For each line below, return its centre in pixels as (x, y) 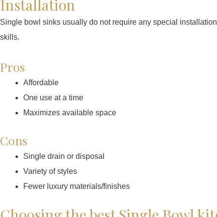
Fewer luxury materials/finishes (77, 186)
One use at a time (53, 97)
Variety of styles (50, 171)
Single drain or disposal (64, 156)
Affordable (41, 82)
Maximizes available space (70, 112)
